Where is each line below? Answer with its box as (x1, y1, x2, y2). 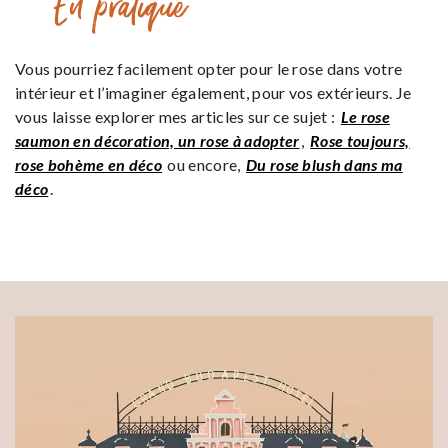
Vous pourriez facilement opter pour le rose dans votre (15, 58, 403, 78)
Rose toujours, (310, 130, 410, 150)
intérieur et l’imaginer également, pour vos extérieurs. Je (15, 82, 412, 102)
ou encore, (164, 154, 244, 174)
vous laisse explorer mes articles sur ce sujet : (15, 106, 339, 126)
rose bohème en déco (15, 154, 163, 174)
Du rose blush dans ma (245, 154, 403, 174)
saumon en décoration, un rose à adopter (15, 130, 300, 150)
